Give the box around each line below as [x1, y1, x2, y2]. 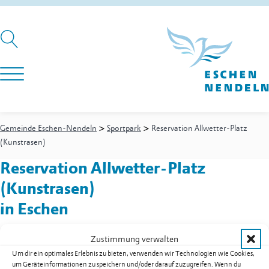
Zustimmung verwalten [91, 234, 178, 244]
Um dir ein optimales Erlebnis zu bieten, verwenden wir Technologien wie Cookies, [12, 249, 255, 258]
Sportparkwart [47, 251, 109, 263]
